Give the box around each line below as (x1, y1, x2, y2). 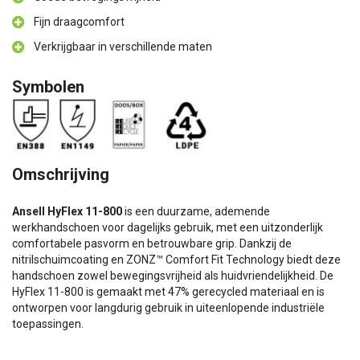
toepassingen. (12, 317, 84, 330)
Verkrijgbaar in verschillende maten (34, 40, 212, 53)
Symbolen (12, 77, 84, 96)
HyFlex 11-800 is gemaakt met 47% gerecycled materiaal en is (12, 285, 325, 298)
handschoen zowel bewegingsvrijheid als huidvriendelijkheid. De (12, 269, 333, 282)
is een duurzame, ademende (122, 205, 270, 218)
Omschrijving (12, 165, 109, 184)
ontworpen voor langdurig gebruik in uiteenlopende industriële (12, 301, 325, 314)
